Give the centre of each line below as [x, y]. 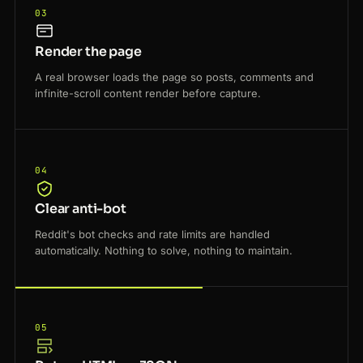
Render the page [88, 52]
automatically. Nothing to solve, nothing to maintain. [164, 251]
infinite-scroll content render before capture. [148, 94]
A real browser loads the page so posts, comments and [174, 77]
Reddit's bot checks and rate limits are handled [152, 235]
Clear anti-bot [81, 209]
